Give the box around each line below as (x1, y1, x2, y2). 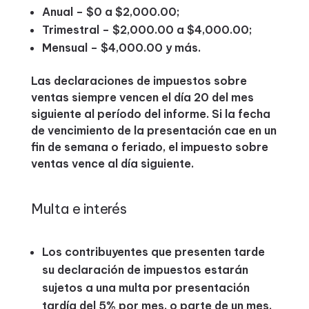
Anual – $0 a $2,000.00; (41, 5, 180, 19)
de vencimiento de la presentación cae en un (30, 123, 277, 137)
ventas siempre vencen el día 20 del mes (30, 90, 254, 104)
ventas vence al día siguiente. (30, 157, 194, 170)
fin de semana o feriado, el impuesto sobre (30, 140, 268, 154)
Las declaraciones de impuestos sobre (30, 74, 247, 88)
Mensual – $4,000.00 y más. (41, 41, 201, 54)
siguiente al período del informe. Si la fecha (30, 107, 270, 121)
